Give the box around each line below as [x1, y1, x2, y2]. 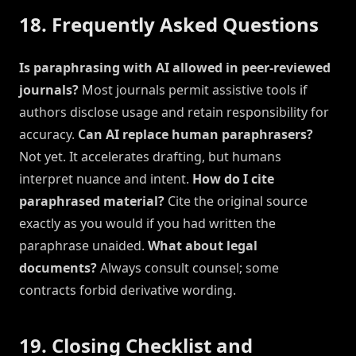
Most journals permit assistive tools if [79, 81, 308, 99]
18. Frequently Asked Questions [19, 11, 319, 38]
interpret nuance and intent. [19, 170, 192, 188]
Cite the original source [164, 192, 308, 211]
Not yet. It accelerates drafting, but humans [19, 148, 281, 166]
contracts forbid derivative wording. [19, 281, 236, 300]
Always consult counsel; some [97, 259, 279, 277]
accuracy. [19, 126, 78, 144]
